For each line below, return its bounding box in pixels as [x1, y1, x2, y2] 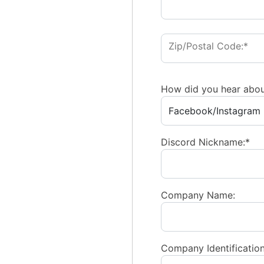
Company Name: [161, 189, 235, 201]
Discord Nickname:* [161, 136, 250, 148]
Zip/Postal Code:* [169, 40, 248, 52]
